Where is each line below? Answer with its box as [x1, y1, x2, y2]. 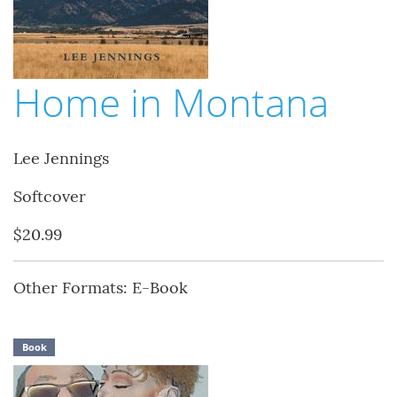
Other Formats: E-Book [13, 277, 188, 299]
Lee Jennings [13, 148, 109, 169]
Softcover [13, 186, 86, 207]
